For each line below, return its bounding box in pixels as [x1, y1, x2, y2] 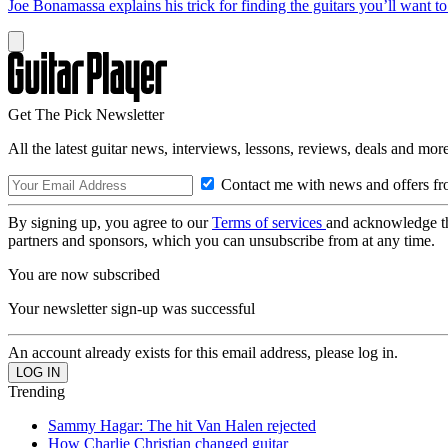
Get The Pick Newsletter [8, 105, 164, 123]
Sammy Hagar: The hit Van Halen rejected [48, 416, 316, 434]
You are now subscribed [8, 265, 160, 283]
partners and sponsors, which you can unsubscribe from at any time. [8, 231, 435, 249]
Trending [8, 382, 65, 400]
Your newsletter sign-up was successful [8, 299, 255, 317]
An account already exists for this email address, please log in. [8, 343, 398, 361]
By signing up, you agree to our [8, 213, 212, 231]
